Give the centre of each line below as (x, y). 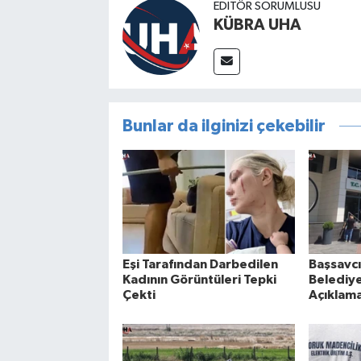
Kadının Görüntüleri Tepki (199, 280)
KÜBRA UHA (257, 25)
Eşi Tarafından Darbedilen (200, 265)
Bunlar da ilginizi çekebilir (224, 127)
